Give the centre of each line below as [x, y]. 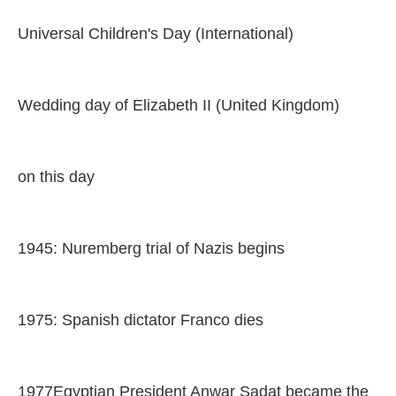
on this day [56, 177]
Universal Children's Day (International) [156, 34]
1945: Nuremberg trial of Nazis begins [151, 248]
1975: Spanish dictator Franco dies [141, 320]
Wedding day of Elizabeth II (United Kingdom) [179, 105]
